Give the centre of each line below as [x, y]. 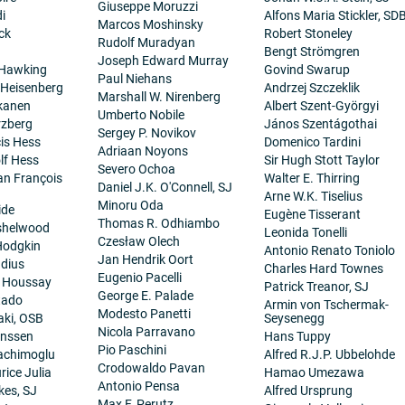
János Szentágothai [320, 124]
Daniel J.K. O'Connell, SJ [165, 187]
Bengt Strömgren [311, 52]
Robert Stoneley [308, 33]
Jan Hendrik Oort [146, 259]
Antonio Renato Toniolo [329, 250]
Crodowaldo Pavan [152, 368]
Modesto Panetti [145, 314]
